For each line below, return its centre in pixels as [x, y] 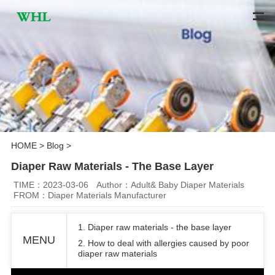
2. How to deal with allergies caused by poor [163, 243]
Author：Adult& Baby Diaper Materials [171, 184]
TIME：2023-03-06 [51, 184]
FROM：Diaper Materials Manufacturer [90, 195]
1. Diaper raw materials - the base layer [154, 227]
